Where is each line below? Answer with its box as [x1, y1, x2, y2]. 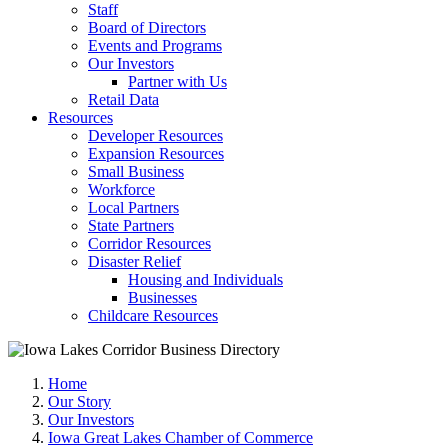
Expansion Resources [88, 145, 224, 162]
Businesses [128, 289, 197, 306]
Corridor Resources [88, 235, 211, 252]
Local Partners [88, 199, 179, 216]
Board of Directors [88, 19, 206, 36]
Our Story [48, 393, 111, 410]
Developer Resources [88, 127, 223, 144]
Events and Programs [88, 37, 222, 54]
